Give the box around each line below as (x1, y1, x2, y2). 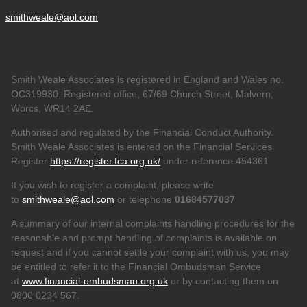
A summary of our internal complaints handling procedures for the (11, 217, 295, 229)
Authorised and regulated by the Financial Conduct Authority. (11, 126, 273, 138)
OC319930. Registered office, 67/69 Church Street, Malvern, (11, 88, 273, 99)
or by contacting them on (168, 275, 278, 286)
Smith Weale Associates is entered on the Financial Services (11, 140, 272, 152)
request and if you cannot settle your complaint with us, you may (11, 246, 289, 258)
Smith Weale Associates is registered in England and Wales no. (11, 73, 284, 85)
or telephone (114, 193, 172, 205)
